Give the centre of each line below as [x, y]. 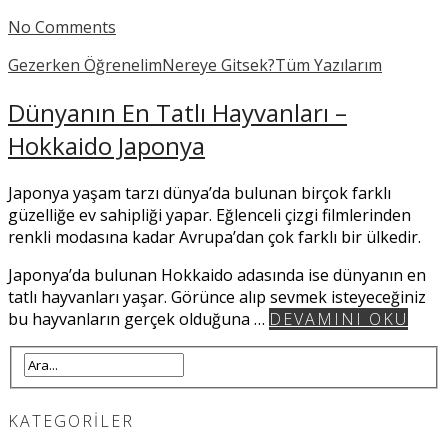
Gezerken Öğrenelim [85, 64]
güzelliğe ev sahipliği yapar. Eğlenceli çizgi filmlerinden [209, 214]
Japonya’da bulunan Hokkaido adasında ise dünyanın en [217, 274]
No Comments [62, 26]
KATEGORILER [71, 421]
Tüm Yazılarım [328, 64]
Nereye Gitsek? [218, 64]
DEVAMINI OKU [338, 318]
